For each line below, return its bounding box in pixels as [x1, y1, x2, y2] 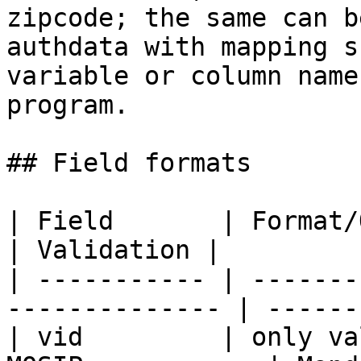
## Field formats [6, 148, 251, 177]
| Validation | [6, 235, 221, 264]
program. [6, 90, 129, 119]
